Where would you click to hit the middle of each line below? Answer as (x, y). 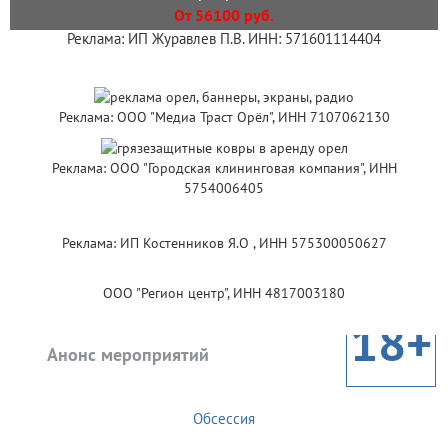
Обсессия (224, 419)
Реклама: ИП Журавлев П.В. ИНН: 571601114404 (224, 39)
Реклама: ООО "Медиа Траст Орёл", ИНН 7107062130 (224, 116)
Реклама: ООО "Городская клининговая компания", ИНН (224, 168)
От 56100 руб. (224, 14)
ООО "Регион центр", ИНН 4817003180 (224, 293)
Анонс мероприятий (128, 355)
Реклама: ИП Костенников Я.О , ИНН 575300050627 (224, 243)
